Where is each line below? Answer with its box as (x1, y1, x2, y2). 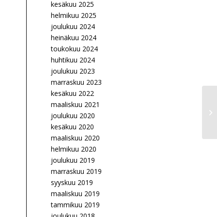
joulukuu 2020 (51, 111, 95, 120)
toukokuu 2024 (51, 44, 98, 53)
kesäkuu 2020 (51, 122, 94, 131)
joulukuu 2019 (51, 155, 95, 165)
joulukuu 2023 (51, 66, 95, 76)
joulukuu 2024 (51, 22, 95, 31)
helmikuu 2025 (51, 11, 97, 20)
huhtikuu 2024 (51, 55, 95, 64)
